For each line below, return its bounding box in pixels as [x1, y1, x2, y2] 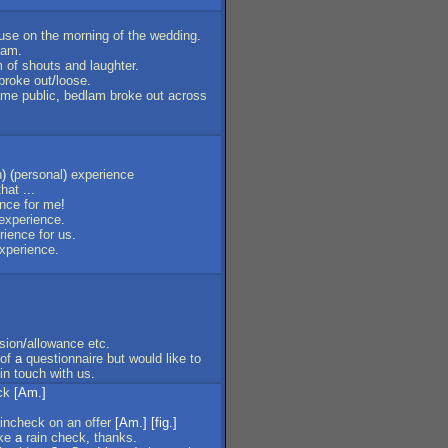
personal [14, 167, 63, 182]
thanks [94, 430, 133, 445]
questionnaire [26, 351, 103, 366]
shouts [22, 58, 61, 73]
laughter [90, 58, 135, 73]
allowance [27, 336, 84, 351]
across [168, 88, 207, 103]
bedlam [64, 88, 106, 103]
